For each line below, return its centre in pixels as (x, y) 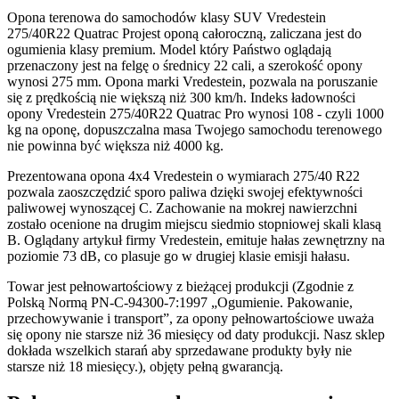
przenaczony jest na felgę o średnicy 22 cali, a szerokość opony (185, 65)
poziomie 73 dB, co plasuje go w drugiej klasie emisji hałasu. (179, 256)
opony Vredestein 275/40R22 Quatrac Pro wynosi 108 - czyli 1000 (195, 113)
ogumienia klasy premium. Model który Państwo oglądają (169, 49)
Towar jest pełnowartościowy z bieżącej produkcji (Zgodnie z (180, 286)
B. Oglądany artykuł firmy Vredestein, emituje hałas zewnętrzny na (196, 240)
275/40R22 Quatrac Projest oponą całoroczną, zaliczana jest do (184, 33)
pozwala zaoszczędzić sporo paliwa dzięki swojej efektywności (185, 191)
